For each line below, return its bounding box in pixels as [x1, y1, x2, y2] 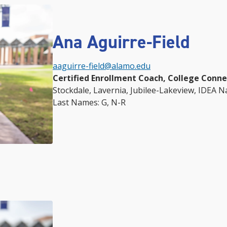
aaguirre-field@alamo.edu [53, 60, 150, 72]
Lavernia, [93, 85, 130, 96]
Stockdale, [53, 85, 93, 96]
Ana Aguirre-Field [53, 30, 190, 55]
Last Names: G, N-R [53, 97, 126, 108]
